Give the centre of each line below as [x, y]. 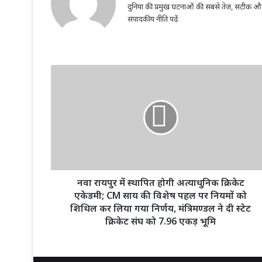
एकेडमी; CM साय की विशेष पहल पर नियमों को [161, 196]
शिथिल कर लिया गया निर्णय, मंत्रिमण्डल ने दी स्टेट [161, 208]
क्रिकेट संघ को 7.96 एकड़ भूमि [161, 221]
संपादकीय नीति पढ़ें [153, 19]
